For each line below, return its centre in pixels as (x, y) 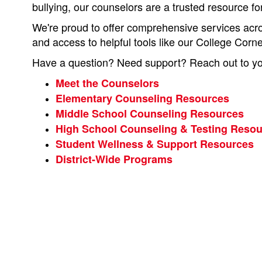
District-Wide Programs (114, 159)
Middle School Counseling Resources (150, 113)
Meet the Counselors (107, 83)
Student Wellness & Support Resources (155, 144)
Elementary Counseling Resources (142, 98)
